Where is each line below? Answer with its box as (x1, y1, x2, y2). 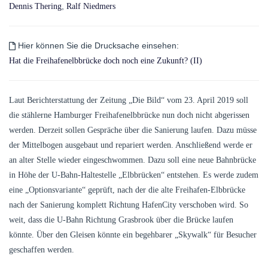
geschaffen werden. (9, 245, 74, 254)
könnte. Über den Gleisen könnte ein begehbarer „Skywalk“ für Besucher (9, 230, 257, 239)
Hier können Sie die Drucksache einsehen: (17, 40, 179, 50)
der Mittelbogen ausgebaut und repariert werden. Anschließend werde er (9, 140, 252, 150)
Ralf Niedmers (66, 1, 115, 11)
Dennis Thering (9, 1, 62, 11)
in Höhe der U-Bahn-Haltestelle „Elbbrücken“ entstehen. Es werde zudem (9, 170, 258, 179)
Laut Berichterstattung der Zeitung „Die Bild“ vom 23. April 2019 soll (9, 95, 248, 105)
